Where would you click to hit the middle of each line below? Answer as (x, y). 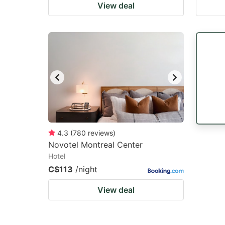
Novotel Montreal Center (95, 145)
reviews (100, 133)
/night (86, 169)
